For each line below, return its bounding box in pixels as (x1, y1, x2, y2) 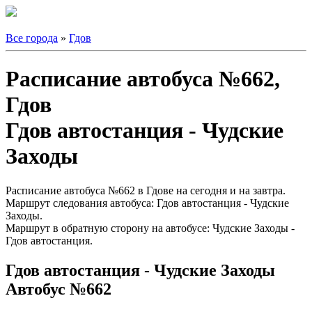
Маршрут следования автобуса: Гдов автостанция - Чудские (6, 196, 289, 209)
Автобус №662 (6, 279, 111, 298)
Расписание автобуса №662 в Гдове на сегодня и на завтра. (6, 184, 286, 196)
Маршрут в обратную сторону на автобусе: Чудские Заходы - (6, 221, 295, 234)
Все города (6, 32, 58, 44)
